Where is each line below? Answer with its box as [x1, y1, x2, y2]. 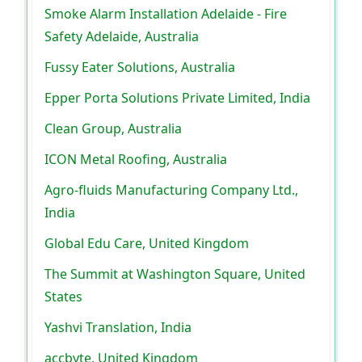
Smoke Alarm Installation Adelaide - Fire [44, 5, 287, 23]
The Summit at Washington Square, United [44, 265, 305, 284]
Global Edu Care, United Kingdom [44, 234, 249, 253]
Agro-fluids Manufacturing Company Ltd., [44, 181, 298, 200]
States [44, 288, 82, 306]
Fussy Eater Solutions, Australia [44, 58, 235, 77]
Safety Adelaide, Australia [44, 27, 199, 46]
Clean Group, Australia [44, 120, 182, 138]
